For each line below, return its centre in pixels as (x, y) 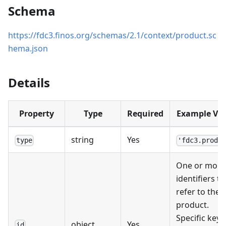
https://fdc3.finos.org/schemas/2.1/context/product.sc (112, 36)
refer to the (198, 192)
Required (145, 114)
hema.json (28, 49)
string (82, 140)
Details (29, 83)
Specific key (198, 218)
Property (37, 114)
